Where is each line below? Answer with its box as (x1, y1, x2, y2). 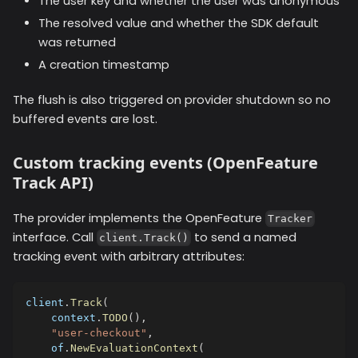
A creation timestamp (38, 56, 169, 73)
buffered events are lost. (13, 110, 157, 127)
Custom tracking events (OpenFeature (13, 151, 318, 173)
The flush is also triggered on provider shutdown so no (13, 91, 331, 108)
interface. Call (13, 229, 97, 245)
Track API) (13, 171, 93, 193)
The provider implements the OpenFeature (13, 209, 265, 226)
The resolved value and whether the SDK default (38, 14, 319, 31)
